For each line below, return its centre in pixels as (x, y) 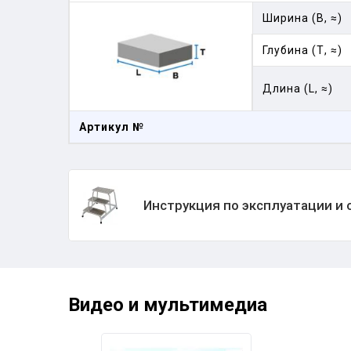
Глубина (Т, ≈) (302, 50)
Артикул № (112, 127)
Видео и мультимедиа (168, 305)
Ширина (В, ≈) (302, 18)
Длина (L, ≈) (298, 89)
